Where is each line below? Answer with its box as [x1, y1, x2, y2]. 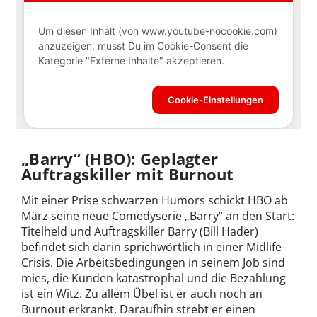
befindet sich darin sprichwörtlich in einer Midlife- [21, 238, 285, 255]
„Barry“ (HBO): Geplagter [21, 147, 219, 169]
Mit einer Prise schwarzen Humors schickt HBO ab [21, 192, 288, 208]
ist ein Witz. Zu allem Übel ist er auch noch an [21, 285, 263, 301]
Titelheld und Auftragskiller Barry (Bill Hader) [21, 223, 258, 239]
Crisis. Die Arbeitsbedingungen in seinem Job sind [21, 254, 285, 270]
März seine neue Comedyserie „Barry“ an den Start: [21, 207, 294, 224]
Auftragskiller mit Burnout [21, 163, 234, 185]
